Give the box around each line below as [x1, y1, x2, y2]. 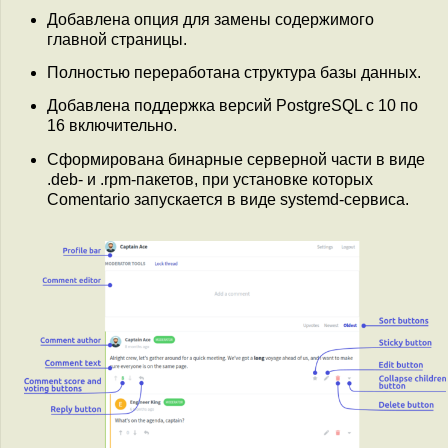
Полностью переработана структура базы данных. [47, 63, 421, 81]
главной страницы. [47, 30, 187, 48]
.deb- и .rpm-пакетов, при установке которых [47, 170, 373, 188]
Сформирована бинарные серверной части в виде [47, 150, 425, 168]
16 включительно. [47, 117, 177, 135]
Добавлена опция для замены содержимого [47, 10, 374, 28]
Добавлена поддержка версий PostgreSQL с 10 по [47, 97, 418, 115]
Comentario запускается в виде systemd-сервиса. [47, 190, 409, 208]
